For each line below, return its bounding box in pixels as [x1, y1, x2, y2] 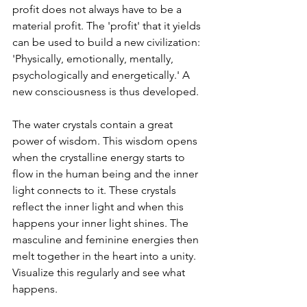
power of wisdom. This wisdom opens [12, 134, 200, 147]
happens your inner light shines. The [12, 216, 191, 230]
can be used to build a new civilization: [12, 35, 203, 49]
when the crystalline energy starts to [12, 150, 188, 164]
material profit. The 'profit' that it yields [12, 19, 204, 32]
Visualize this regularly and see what [12, 265, 188, 279]
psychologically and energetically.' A [12, 68, 193, 82]
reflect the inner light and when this [12, 199, 186, 213]
